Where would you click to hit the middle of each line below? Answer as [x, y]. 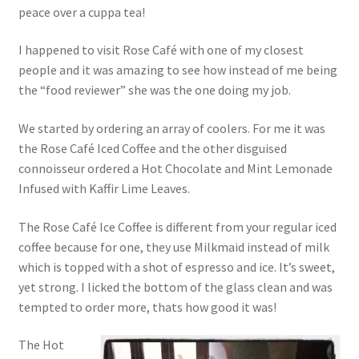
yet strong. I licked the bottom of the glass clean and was [175, 286]
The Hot [41, 345]
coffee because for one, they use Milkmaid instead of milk [173, 246]
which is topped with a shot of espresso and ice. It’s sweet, [176, 266]
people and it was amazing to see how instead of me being [177, 70]
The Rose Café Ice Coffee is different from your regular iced [177, 226]
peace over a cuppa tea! [81, 12]
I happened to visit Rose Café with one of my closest [161, 50]
